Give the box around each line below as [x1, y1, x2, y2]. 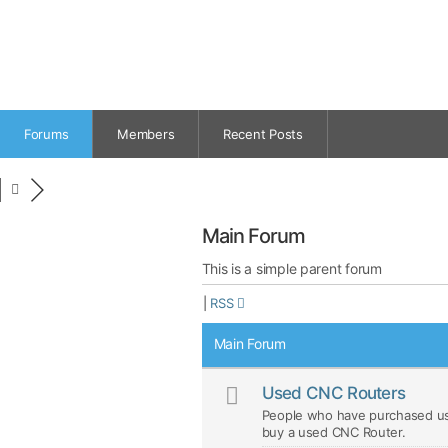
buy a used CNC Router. [261, 424, 406, 440]
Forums [24, 126, 69, 142]
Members [117, 126, 175, 142]
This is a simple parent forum [201, 260, 382, 277]
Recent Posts [222, 126, 303, 142]
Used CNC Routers [261, 383, 406, 403]
